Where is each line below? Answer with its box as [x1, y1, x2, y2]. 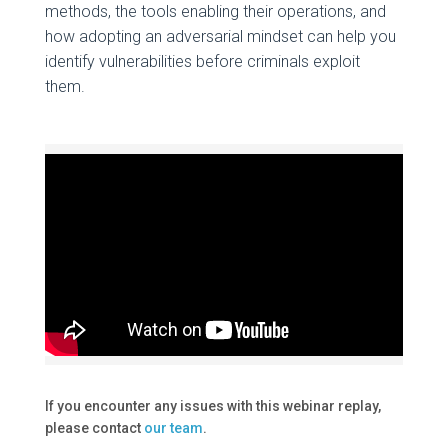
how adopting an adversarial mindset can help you [44, 26, 396, 46]
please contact [44, 420, 144, 437]
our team [143, 420, 203, 437]
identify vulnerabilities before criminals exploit [44, 51, 360, 71]
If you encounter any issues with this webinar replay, [44, 398, 381, 415]
